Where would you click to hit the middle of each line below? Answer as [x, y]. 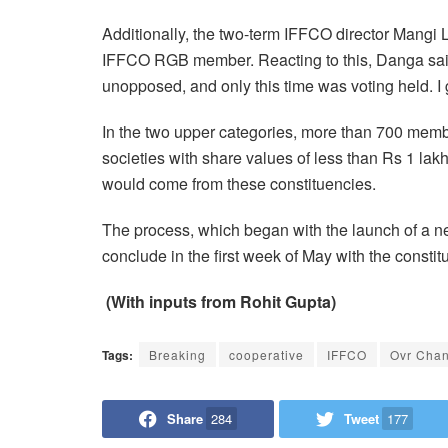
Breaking [177, 354]
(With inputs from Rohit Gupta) [221, 302]
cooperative [266, 354]
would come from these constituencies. [239, 184]
